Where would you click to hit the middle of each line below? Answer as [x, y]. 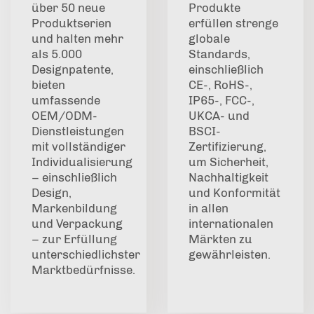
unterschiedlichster [86, 254]
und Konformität [234, 192]
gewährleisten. [230, 254]
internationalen [231, 223]
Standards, [219, 54]
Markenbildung [74, 208]
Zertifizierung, [227, 146]
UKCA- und [219, 115]
